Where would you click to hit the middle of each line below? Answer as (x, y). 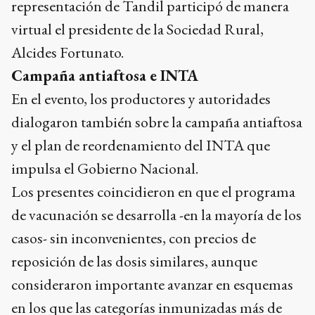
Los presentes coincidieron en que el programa (153, 192)
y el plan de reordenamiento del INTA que (141, 146)
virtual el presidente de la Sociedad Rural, (137, 30)
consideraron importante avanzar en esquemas (152, 285)
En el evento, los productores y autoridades (141, 99)
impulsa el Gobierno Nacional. (105, 169)
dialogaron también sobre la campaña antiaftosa (157, 122)
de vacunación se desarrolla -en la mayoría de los (156, 215)
